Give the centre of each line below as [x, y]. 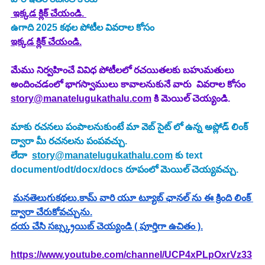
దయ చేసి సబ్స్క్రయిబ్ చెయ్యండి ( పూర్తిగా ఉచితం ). [107, 227]
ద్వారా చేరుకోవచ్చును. [51, 212]
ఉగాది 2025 [34, 28]
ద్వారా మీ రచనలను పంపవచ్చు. [69, 141]
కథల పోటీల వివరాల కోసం [107, 28]
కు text [189, 156]
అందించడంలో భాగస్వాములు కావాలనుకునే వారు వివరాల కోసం [129, 85]
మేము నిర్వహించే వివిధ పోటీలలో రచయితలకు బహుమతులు [124, 70]
